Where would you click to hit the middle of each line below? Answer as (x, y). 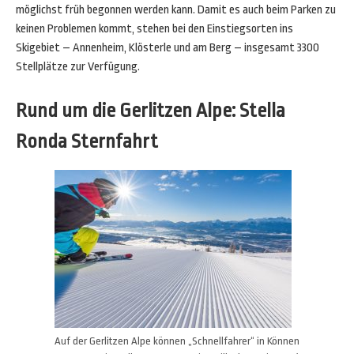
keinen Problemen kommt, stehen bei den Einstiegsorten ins (154, 29)
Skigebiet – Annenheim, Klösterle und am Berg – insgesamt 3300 (168, 48)
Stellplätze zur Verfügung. (78, 67)
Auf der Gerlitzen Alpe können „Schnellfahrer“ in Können (177, 341)
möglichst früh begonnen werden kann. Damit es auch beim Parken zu (176, 10)
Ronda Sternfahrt (87, 141)
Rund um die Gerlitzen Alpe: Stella (151, 111)
